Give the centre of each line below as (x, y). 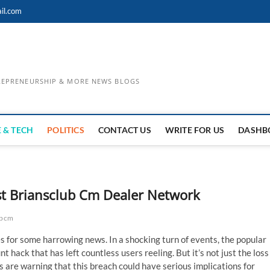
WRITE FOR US (195, 130)
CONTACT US (124, 130)
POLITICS (66, 130)
